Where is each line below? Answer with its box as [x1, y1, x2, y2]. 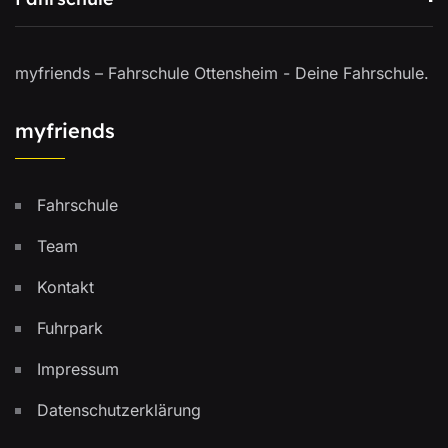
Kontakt [37, 277, 94, 297]
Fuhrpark [37, 318, 103, 338]
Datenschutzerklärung [37, 400, 201, 420]
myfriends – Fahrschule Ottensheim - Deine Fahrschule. [15, 63, 429, 83]
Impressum [37, 359, 119, 379]
